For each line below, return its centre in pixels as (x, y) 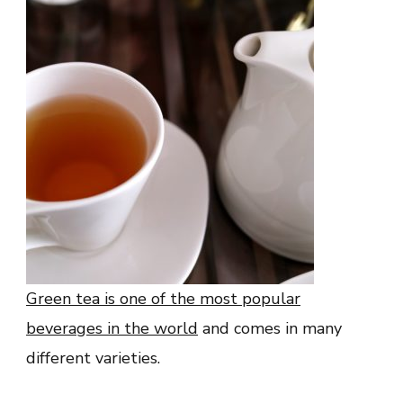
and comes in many (270, 328)
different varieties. (93, 358)
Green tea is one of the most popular (163, 298)
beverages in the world (112, 328)
